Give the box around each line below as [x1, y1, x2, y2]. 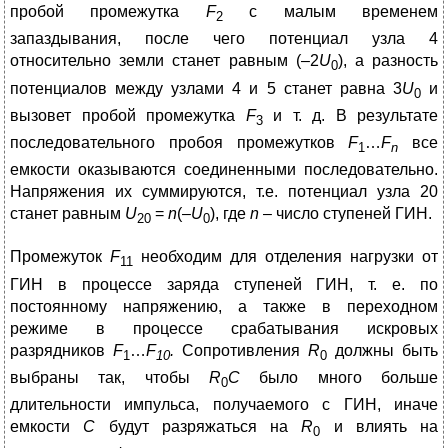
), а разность [337, 52, 439, 70]
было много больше [259, 368, 439, 386]
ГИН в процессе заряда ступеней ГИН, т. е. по [10, 275, 438, 293]
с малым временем [222, 3, 439, 21]
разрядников [10, 341, 113, 359]
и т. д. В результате [262, 106, 438, 124]
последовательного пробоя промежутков [10, 134, 349, 151]
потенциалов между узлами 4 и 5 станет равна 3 [10, 79, 402, 97]
